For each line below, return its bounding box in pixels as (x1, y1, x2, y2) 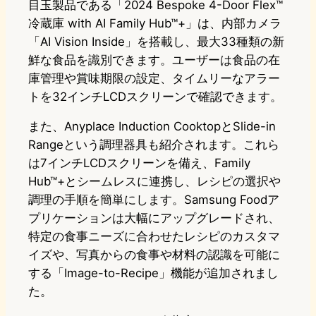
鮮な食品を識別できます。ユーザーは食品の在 (28, 53, 280, 68)
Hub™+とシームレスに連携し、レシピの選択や (28, 174, 281, 189)
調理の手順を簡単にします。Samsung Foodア (28, 193, 279, 207)
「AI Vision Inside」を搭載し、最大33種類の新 (28, 35, 284, 49)
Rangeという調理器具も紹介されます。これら (28, 138, 279, 152)
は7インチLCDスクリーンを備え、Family (28, 156, 250, 171)
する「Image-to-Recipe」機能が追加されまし (28, 266, 279, 281)
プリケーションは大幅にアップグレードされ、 (28, 211, 280, 226)
